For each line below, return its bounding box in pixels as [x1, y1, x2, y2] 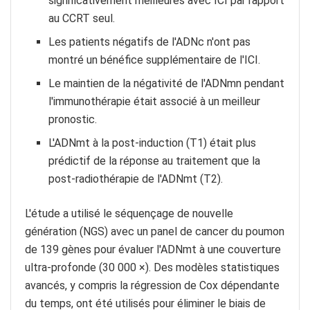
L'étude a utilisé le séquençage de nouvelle [25, 206, 233, 220]
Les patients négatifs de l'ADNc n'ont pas [48, 35, 251, 48]
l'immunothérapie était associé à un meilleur [48, 94, 261, 108]
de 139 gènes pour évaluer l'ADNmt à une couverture [25, 242, 281, 256]
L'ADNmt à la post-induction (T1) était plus [48, 136, 257, 149]
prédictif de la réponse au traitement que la [48, 154, 261, 167]
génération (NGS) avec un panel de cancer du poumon [25, 224, 284, 238]
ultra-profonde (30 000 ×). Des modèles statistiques [25, 260, 280, 274]
